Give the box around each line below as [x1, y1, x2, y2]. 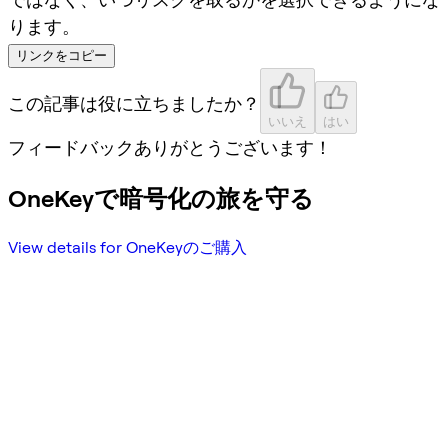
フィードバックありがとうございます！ [8, 136, 332, 158]
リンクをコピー [16, 46, 107, 63]
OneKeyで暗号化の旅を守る [8, 183, 314, 213]
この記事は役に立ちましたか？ [8, 92, 260, 114]
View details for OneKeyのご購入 [8, 238, 247, 258]
